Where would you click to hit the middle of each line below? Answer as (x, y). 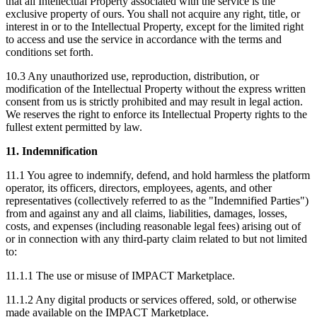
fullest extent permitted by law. (74, 127)
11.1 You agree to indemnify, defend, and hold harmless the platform (158, 175)
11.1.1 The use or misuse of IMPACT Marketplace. (120, 275)
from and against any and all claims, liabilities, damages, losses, (146, 213)
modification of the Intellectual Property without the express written (156, 88)
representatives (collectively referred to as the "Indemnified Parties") (157, 200)
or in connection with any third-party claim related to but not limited (156, 238)
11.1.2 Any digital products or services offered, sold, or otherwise (151, 299)
